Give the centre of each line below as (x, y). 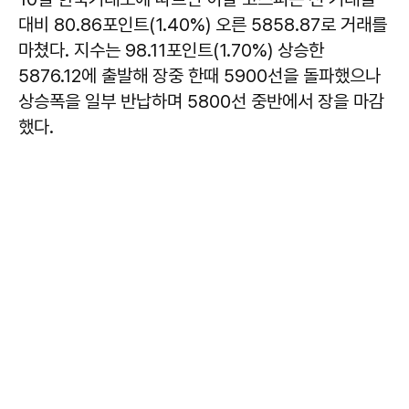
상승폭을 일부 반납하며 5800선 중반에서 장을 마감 (201, 101)
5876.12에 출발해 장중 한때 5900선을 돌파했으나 (199, 75)
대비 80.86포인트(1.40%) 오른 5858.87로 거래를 (203, 24)
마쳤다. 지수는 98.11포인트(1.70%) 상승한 (171, 50)
